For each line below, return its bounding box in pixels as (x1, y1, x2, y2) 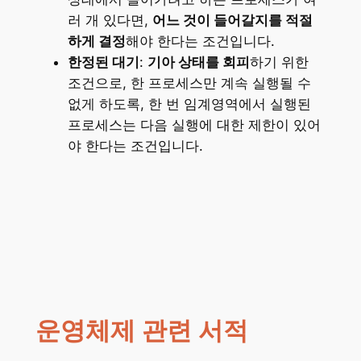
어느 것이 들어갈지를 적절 (151, 12, 313, 29)
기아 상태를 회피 (147, 54, 250, 71)
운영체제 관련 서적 (35, 313, 248, 348)
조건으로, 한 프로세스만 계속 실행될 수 (67, 75, 311, 92)
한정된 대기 (67, 54, 139, 71)
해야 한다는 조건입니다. (125, 33, 275, 50)
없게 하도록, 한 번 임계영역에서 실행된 (67, 96, 311, 113)
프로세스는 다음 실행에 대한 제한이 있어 (67, 117, 321, 134)
